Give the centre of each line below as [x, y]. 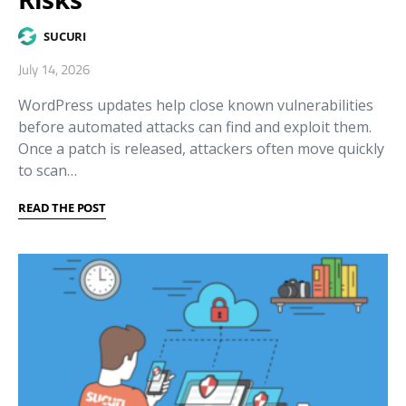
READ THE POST [62, 208]
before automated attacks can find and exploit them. [195, 127]
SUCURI [65, 36]
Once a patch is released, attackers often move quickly [201, 149]
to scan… [48, 171]
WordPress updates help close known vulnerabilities [196, 106]
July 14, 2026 [54, 70]
